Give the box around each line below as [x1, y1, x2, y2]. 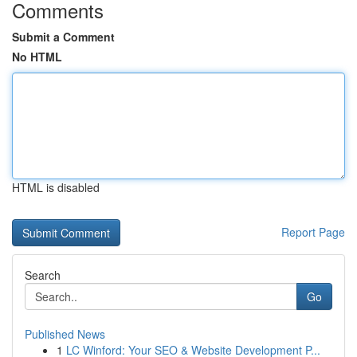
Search [25, 267, 61, 283]
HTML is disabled [12, 179, 100, 195]
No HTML [12, 49, 62, 65]
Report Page [281, 224, 345, 240]
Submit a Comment [12, 29, 115, 45]
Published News [25, 326, 105, 342]
